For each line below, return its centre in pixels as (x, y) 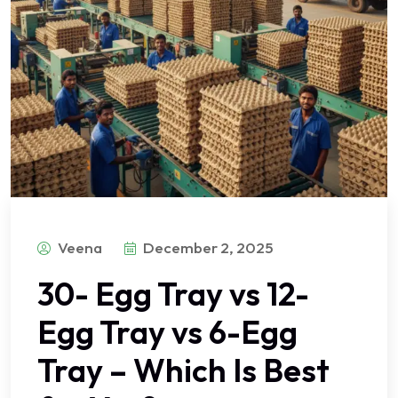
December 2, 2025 (208, 247)
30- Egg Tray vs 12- (173, 293)
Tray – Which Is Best (183, 370)
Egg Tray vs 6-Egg (167, 331)
